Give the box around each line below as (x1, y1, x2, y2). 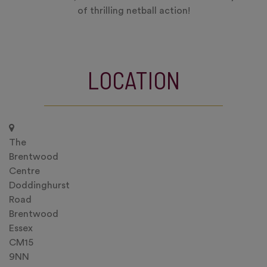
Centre (9, 166, 40, 176)
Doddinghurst (9, 181, 70, 190)
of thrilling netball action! (77, 6, 190, 15)
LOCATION (87, 66, 180, 94)
